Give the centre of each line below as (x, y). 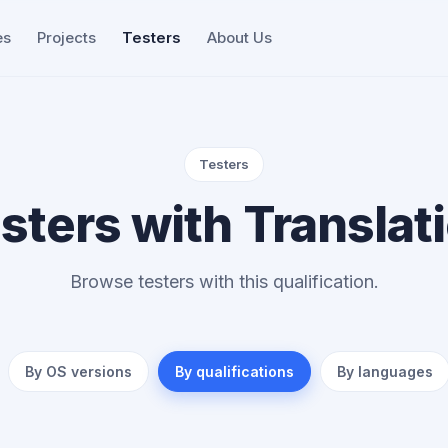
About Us (239, 37)
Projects (66, 37)
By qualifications (234, 371)
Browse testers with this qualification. (224, 281)
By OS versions (78, 371)
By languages (384, 371)
